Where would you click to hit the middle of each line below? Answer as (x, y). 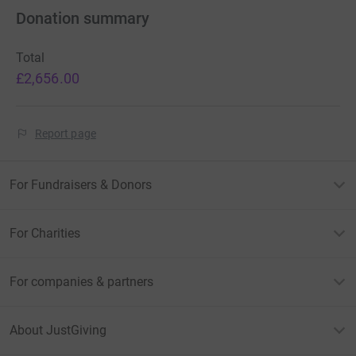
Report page (66, 134)
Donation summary (83, 19)
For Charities (45, 234)
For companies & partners (81, 282)
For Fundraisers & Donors (81, 185)
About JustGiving (58, 331)
